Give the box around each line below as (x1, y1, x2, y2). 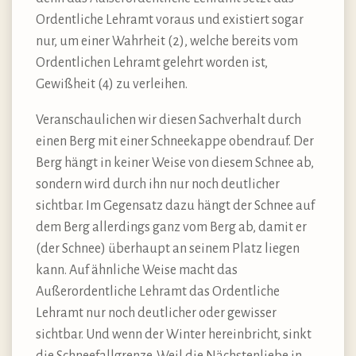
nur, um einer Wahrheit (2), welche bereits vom (36, 34, 298, 49)
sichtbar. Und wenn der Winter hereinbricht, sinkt (36, 327, 311, 342)
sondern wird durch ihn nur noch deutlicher (36, 177, 280, 192)
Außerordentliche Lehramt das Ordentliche (36, 284, 280, 300)
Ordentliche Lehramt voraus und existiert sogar (36, 13, 304, 28)
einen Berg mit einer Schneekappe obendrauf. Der (36, 134, 314, 149)
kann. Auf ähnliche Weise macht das (36, 263, 238, 278)
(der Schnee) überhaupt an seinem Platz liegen (36, 242, 300, 257)
